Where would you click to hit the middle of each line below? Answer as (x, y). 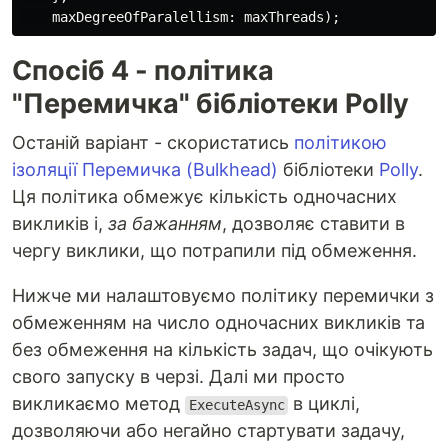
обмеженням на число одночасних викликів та (218, 323)
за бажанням (165, 224)
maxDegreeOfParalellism (140, 17)
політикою (340, 143)
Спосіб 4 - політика (143, 71)
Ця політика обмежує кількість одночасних (204, 197)
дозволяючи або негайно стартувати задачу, (208, 431)
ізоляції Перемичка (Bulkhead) (145, 170)
